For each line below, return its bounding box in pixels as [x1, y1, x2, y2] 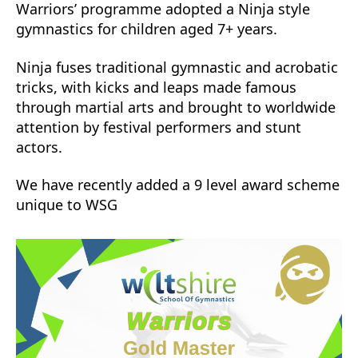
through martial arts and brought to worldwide [16, 97, 336, 117]
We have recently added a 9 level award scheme [16, 175, 340, 194]
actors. [16, 137, 62, 157]
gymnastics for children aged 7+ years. [16, 19, 277, 38]
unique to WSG [16, 195, 117, 214]
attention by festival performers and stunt [16, 117, 301, 137]
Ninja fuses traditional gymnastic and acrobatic [16, 57, 338, 77]
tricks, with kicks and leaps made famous [16, 77, 296, 97]
